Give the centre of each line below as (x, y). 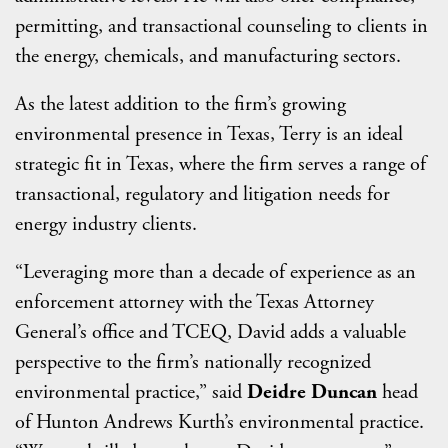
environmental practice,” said (131, 392)
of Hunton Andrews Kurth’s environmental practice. (219, 422)
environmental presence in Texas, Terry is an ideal (209, 134)
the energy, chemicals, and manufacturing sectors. (208, 56)
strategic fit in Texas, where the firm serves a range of (220, 164)
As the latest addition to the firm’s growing (180, 104)
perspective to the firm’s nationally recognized (193, 362)
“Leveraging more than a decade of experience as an (215, 272)
